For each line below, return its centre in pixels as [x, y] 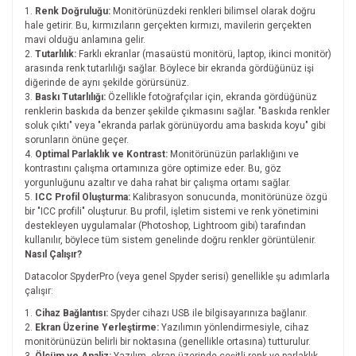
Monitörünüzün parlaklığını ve [233, 154]
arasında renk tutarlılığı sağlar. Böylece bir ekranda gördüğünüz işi [169, 68]
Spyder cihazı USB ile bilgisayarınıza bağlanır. [208, 313]
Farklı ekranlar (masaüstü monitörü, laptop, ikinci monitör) [204, 54]
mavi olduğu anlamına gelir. [85, 40]
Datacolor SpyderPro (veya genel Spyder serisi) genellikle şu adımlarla [177, 277]
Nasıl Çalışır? [53, 254]
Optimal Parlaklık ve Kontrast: [101, 154]
